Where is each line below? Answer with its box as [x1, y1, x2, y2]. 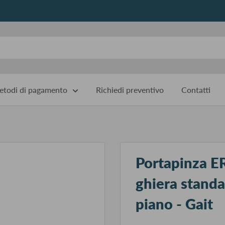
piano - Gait [136, 195, 213, 212]
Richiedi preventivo [96, 85, 164, 94]
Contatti [181, 85, 210, 94]
